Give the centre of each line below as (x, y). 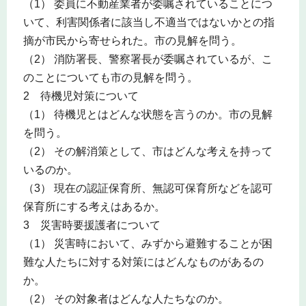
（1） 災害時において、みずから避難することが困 (148, 243)
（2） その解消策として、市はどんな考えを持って (148, 151)
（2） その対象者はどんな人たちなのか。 (126, 298)
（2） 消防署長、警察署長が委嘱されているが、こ (148, 59)
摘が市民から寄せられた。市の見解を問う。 (132, 40)
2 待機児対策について (81, 96)
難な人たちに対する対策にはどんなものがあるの (143, 262)
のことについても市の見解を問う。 (110, 77)
